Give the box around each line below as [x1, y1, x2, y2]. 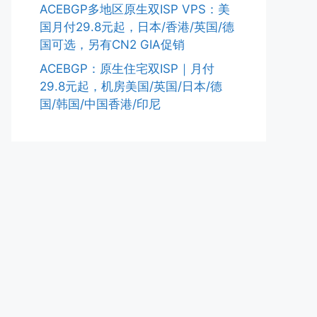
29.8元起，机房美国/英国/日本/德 [40, 79, 222, 93]
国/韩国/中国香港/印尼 [40, 96, 161, 111]
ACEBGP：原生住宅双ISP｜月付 [40, 61, 214, 76]
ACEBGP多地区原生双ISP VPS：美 [40, 2, 230, 16]
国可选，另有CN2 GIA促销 [40, 38, 185, 52]
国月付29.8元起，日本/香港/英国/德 [40, 20, 234, 34]
